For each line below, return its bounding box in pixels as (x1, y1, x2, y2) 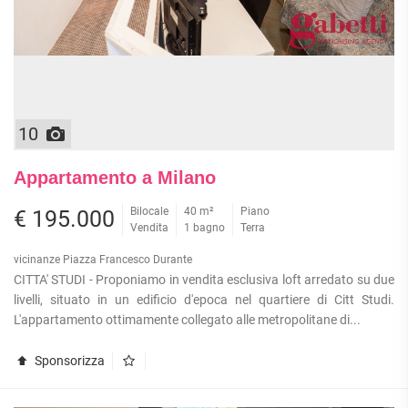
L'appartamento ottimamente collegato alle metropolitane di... (14, 312, 361, 328)
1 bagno (184, 221, 225, 235)
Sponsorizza (31, 353, 105, 369)
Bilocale (130, 205, 168, 219)
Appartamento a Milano (14, 168, 216, 189)
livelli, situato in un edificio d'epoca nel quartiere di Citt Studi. (14, 292, 394, 308)
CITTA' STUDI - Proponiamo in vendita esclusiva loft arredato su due (14, 272, 394, 288)
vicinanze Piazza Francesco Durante (14, 253, 192, 267)
